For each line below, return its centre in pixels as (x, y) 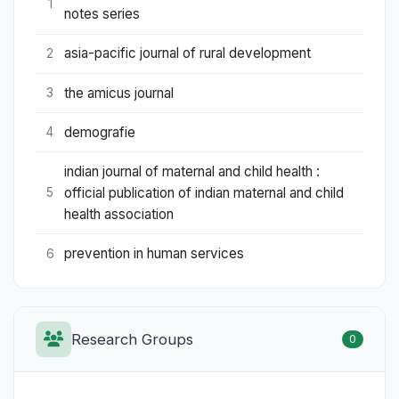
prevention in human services (154, 254)
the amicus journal (119, 93)
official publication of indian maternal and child (204, 192)
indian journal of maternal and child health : (192, 171)
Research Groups (132, 339)
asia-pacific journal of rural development (187, 53)
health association (119, 214)
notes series (102, 14)
